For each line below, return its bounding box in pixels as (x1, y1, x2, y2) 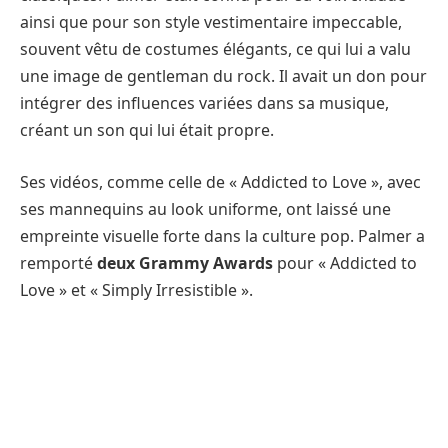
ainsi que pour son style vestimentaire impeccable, (20, 11, 402, 34)
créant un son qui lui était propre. (20, 119, 274, 142)
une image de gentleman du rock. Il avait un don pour (20, 65, 427, 88)
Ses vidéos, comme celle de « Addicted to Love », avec (20, 170, 421, 193)
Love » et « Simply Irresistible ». (20, 278, 253, 301)
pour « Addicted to (273, 251, 417, 274)
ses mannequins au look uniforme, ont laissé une (20, 197, 391, 220)
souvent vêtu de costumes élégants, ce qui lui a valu (20, 38, 411, 61)
